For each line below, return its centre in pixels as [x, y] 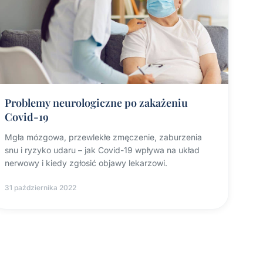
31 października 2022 [40, 187]
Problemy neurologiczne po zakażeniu [96, 102]
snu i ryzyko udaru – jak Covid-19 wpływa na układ [102, 150]
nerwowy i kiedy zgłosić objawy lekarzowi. [86, 163]
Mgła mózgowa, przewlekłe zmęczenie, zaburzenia [103, 137]
